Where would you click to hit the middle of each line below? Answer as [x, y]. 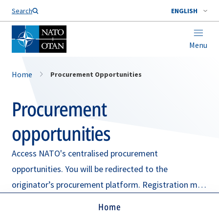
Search [22, 11]
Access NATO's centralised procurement [85, 153]
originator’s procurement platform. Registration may [109, 185]
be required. [33, 200]
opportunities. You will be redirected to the [90, 169]
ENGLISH [184, 11]
